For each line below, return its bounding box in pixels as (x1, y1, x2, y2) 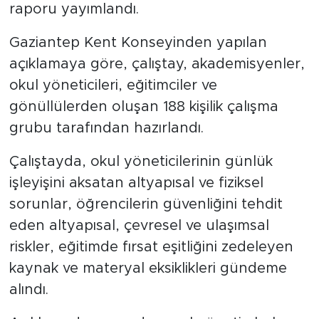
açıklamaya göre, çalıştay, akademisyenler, (9, 57, 305, 72)
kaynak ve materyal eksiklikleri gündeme (9, 261, 287, 276)
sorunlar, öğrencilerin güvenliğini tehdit (9, 197, 283, 212)
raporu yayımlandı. (9, 2, 139, 17)
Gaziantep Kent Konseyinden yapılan (9, 36, 267, 51)
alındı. (9, 283, 48, 298)
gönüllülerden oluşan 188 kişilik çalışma (9, 100, 278, 115)
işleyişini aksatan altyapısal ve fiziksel (9, 176, 263, 191)
